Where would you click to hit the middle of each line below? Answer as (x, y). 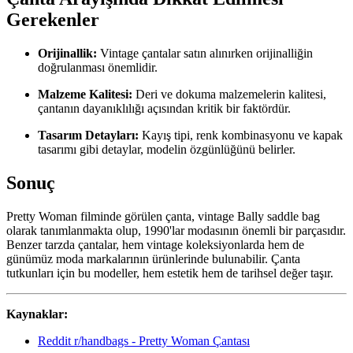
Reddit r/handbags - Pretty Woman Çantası (144, 340)
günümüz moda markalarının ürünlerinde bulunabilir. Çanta (153, 258)
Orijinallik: (67, 53)
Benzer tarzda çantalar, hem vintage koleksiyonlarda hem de (155, 244)
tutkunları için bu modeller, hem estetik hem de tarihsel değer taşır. (170, 273)
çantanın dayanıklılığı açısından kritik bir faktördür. (164, 108)
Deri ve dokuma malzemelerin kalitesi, (229, 94)
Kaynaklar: (37, 314)
